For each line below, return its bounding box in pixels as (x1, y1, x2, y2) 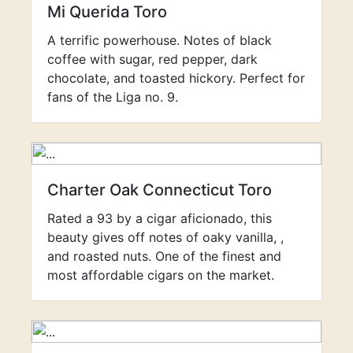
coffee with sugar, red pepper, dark (47, 51, 258, 67)
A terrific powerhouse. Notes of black (47, 32, 272, 48)
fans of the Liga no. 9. (47, 89, 178, 105)
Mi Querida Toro (47, 2, 167, 21)
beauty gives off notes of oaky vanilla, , (47, 229, 284, 245)
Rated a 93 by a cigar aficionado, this (47, 210, 272, 226)
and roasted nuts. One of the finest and (47, 248, 281, 264)
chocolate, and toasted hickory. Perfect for (47, 70, 305, 86)
